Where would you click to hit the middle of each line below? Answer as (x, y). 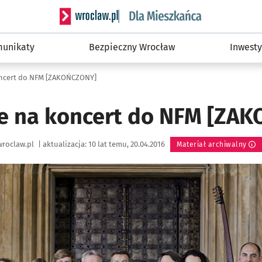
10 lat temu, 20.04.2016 (127, 144)
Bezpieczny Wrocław (132, 47)
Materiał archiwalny (212, 144)
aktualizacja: (65, 144)
